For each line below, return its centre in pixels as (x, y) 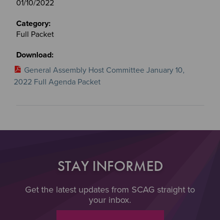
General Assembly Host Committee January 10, (104, 70)
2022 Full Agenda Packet (57, 82)
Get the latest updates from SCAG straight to (110, 189)
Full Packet (35, 34)
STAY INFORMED (110, 166)
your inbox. (110, 200)
